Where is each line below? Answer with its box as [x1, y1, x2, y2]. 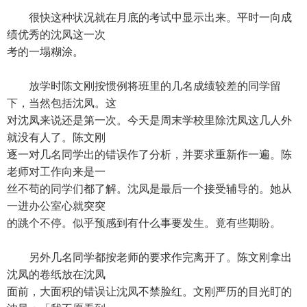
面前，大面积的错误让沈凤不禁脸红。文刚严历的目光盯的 [7, 286, 292, 297]
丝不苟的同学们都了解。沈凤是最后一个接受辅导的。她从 [7, 183, 292, 195]
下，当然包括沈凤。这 [7, 97, 116, 109]
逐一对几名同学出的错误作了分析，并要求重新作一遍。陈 [7, 149, 292, 160]
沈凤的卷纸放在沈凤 [7, 269, 106, 280]
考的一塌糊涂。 [7, 46, 84, 58]
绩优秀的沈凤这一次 [7, 29, 106, 40]
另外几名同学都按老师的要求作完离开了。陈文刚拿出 [7, 251, 292, 263]
